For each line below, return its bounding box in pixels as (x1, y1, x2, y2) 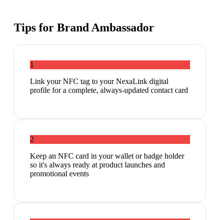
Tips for (14, 21, 57, 34)
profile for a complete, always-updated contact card (30, 86, 188, 95)
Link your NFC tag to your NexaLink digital (30, 77, 168, 86)
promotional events (30, 169, 89, 178)
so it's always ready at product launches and (30, 161, 165, 169)
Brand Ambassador (57, 21, 154, 34)
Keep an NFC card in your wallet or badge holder (30, 152, 184, 161)
